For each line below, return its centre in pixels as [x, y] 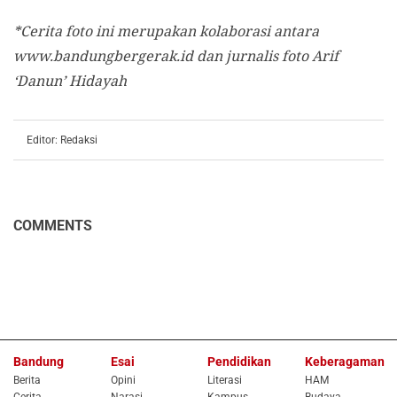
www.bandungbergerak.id [103, 56]
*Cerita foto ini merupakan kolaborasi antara [166, 31]
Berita [27, 381]
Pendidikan [239, 362]
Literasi [225, 381]
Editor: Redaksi [62, 140]
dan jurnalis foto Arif [266, 56]
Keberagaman [344, 362]
